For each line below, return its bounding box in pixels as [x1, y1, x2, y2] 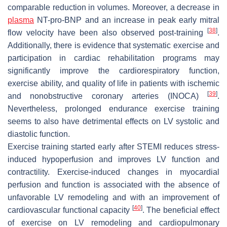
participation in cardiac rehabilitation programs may [8, 53, 219, 62]
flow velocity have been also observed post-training [8, 28, 207, 37]
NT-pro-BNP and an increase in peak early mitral [34, 15, 219, 24]
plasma [8, 15, 34, 24]
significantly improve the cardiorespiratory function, [8, 66, 219, 75]
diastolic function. [8, 129, 70, 138]
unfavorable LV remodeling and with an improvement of [8, 193, 219, 202]
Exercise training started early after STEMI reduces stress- [8, 142, 219, 151]
